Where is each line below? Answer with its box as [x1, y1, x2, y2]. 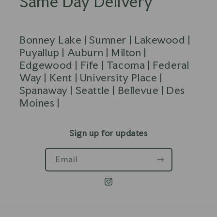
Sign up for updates [69, 128, 148, 139]
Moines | [19, 96, 60, 109]
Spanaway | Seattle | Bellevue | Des [19, 84, 186, 97]
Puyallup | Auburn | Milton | [19, 46, 146, 59]
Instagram [103, 182, 139, 192]
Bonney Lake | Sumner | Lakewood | [19, 33, 190, 46]
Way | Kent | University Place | [19, 71, 162, 84]
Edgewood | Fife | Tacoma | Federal [19, 59, 189, 72]
